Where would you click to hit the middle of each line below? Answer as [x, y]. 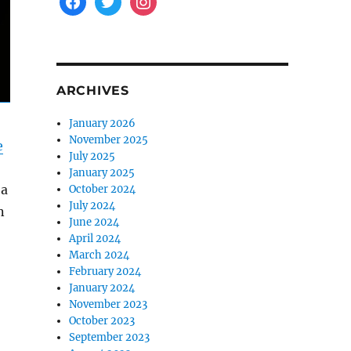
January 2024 [102, 288]
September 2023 [110, 337]
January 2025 [102, 173]
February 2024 [105, 271]
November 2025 [109, 140]
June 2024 [94, 222]
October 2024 [103, 189]
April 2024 [95, 239]
